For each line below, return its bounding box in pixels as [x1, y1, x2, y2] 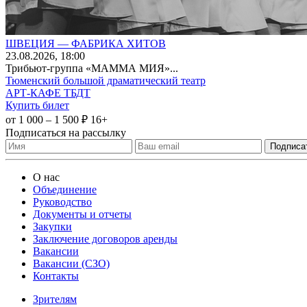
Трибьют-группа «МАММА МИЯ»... [5, 62, 178, 74]
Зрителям [33, 293, 77, 305]
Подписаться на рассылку [5, 126, 126, 138]
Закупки [33, 220, 72, 232]
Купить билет [5, 99, 69, 111]
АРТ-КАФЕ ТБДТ [5, 86, 90, 99]
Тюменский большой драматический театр [5, 74, 206, 86]
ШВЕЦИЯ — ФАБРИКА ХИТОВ [5, 37, 166, 49]
